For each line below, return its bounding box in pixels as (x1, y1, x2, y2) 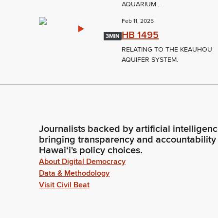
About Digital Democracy (39, 157, 126, 167)
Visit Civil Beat (39, 180, 90, 190)
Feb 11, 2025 (122, 18, 154, 25)
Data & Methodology (39, 168, 109, 179)
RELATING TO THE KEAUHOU (122, 45, 213, 54)
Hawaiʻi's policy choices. (39, 145, 143, 157)
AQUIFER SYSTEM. (122, 55, 179, 64)
